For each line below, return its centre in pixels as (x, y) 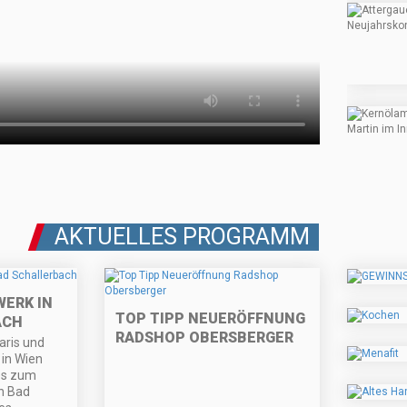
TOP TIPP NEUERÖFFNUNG (211, 319)
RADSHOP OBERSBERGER (205, 338)
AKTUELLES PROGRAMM (182, 237)
